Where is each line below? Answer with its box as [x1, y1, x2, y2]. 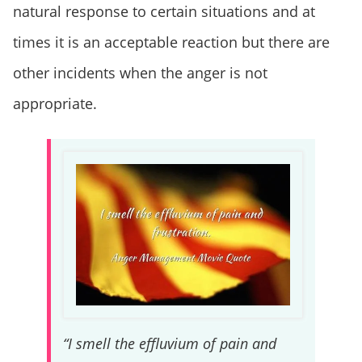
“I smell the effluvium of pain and [62, 334, 276, 354]
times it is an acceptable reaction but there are [13, 32, 330, 52]
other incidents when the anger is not [13, 62, 267, 82]
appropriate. [13, 93, 97, 113]
